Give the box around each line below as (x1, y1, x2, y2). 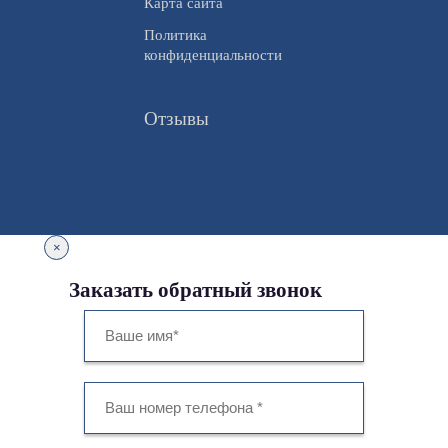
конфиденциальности (143, 46, 282, 63)
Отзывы (143, 107, 209, 129)
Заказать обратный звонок (69, 277, 322, 302)
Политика (143, 26, 207, 43)
